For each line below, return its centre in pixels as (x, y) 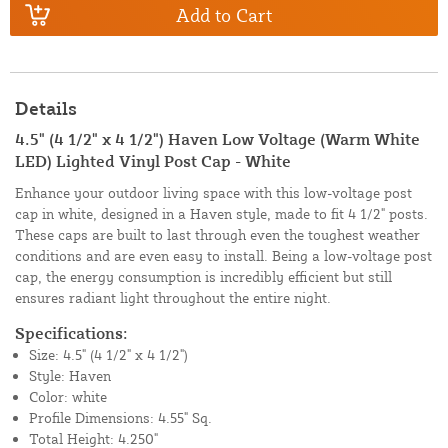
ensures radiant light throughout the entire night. (173, 298)
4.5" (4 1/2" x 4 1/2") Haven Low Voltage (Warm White (217, 139)
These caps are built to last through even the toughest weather (217, 235)
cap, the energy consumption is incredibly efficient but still (203, 277)
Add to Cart (224, 14)
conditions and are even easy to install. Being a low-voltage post (223, 256)
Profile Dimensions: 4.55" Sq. (120, 418)
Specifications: (71, 333)
